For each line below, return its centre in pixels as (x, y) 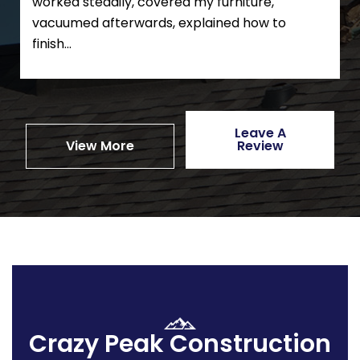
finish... (52, 44)
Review (260, 146)
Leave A (260, 133)
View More (100, 146)
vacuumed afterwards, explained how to (159, 23)
